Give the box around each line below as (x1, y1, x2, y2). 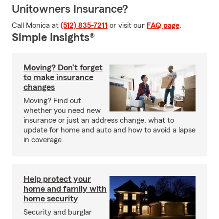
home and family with (23, 184, 107, 193)
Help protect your (23, 175, 91, 183)
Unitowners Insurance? (12, 3, 128, 15)
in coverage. (23, 136, 64, 144)
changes (23, 83, 55, 91)
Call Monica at (12, 22, 61, 29)
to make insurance (23, 73, 93, 82)
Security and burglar (23, 208, 92, 216)
